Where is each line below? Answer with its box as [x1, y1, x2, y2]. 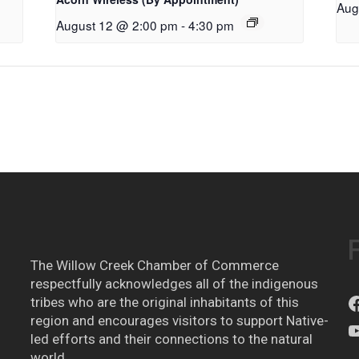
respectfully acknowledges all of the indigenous [30, 275, 318, 292]
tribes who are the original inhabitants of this [30, 293, 299, 310]
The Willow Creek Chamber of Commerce [30, 256, 279, 273]
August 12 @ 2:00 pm [56, 15, 179, 34]
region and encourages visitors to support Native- [30, 312, 329, 329]
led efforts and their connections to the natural [30, 330, 313, 347]
